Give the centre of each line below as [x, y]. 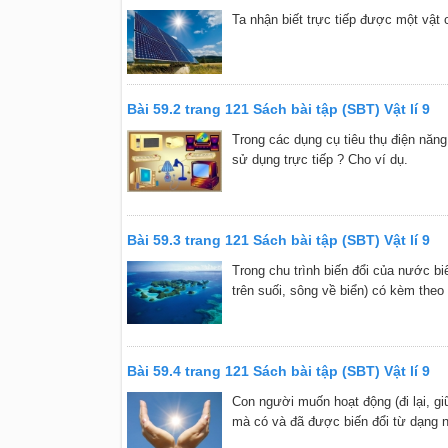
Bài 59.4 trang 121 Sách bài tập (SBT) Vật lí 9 [278, 370]
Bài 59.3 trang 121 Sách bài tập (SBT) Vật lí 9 [278, 239]
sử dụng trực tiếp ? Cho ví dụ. [319, 159]
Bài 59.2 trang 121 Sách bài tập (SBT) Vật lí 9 [278, 108]
